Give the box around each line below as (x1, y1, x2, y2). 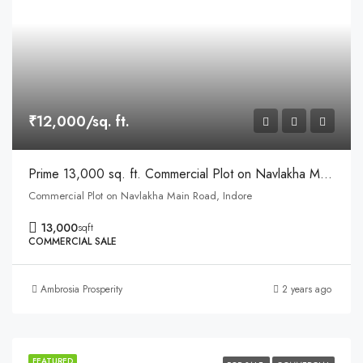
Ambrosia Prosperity (41, 282, 122, 297)
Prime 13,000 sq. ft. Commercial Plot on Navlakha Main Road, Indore (320, 164, 332, 183)
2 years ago (282, 282, 331, 297)
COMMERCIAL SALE (28, 234, 117, 249)
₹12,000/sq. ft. (28, 111, 130, 132)
